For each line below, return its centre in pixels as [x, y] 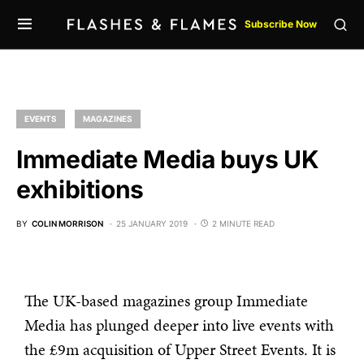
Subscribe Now [281, 24]
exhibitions [80, 189]
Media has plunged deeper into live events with [179, 325]
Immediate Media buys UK [168, 159]
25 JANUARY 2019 [152, 223]
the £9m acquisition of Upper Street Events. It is [180, 349]
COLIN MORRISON [67, 223]
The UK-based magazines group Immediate [166, 301]
